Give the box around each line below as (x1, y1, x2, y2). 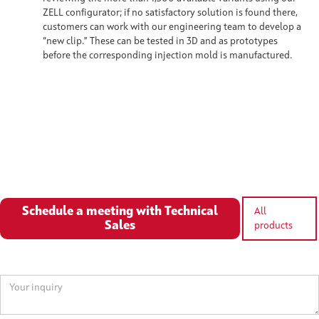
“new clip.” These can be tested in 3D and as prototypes (43, 36, 278, 46)
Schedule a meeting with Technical (22, 204, 219, 218)
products (254, 220, 293, 231)
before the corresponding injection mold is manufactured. (43, 50, 292, 61)
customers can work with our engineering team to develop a (43, 21, 301, 32)
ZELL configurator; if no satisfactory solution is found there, (43, 7, 298, 18)
